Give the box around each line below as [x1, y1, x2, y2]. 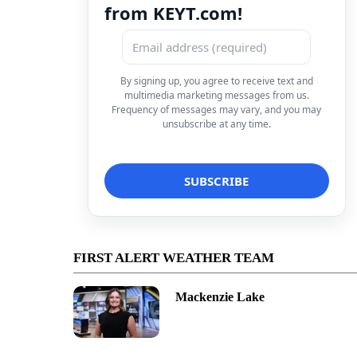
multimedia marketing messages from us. [124, 88, 309, 102]
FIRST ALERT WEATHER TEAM [73, 249, 274, 265]
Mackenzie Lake [175, 289, 265, 304]
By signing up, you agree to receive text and [120, 73, 313, 88]
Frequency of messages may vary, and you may [112, 102, 322, 116]
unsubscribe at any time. [162, 116, 271, 131]
